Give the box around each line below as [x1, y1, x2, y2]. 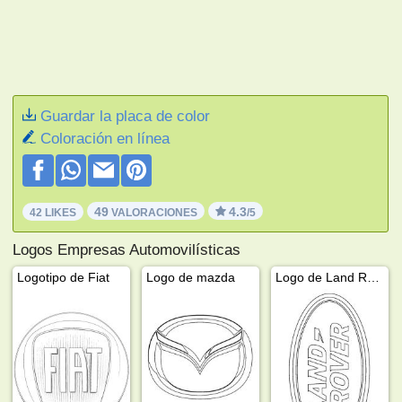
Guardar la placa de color [40, 107, 211, 125]
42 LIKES [30, 205, 77, 219]
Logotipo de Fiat [17, 269, 110, 284]
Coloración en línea [40, 129, 170, 147]
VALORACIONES [109, 205, 198, 219]
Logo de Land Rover [367, 269, 380, 284]
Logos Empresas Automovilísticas [13, 240, 241, 258]
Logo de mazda [146, 269, 236, 284]
